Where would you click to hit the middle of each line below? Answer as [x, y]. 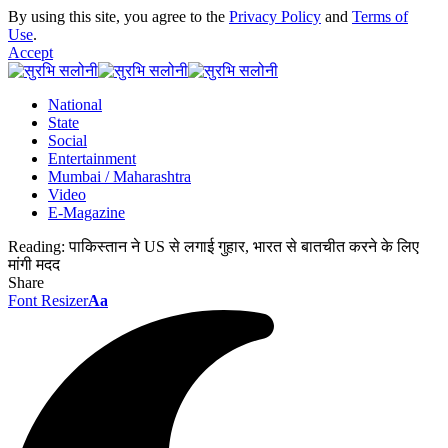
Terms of [380, 16]
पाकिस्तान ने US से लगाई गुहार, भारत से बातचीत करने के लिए [244, 246]
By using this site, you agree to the [118, 16]
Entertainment [92, 158]
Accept [30, 52]
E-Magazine [86, 212]
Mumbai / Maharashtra [119, 176]
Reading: [36, 246]
